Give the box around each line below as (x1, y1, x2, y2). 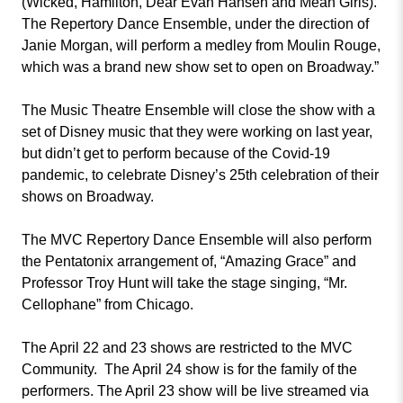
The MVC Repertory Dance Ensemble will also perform (22, 232, 372, 247)
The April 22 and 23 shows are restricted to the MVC (22, 340, 353, 355)
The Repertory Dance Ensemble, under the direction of (22, 16, 369, 31)
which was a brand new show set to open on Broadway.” (22, 59, 379, 75)
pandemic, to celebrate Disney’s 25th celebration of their (22, 167, 379, 183)
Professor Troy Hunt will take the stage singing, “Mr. (22, 275, 347, 291)
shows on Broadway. (22, 189, 154, 204)
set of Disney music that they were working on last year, (22, 124, 372, 139)
